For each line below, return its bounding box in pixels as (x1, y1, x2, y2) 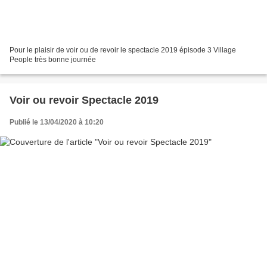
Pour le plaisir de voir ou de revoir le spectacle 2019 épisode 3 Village (10, 46, 236, 55)
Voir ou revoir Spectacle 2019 (10, 94, 159, 107)
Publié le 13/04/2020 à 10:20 (10, 118, 104, 127)
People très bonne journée (10, 55, 96, 64)
